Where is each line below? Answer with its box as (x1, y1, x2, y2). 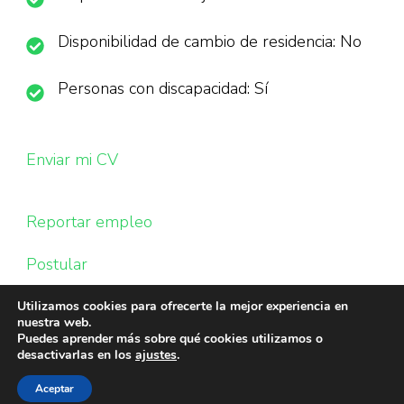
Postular (26, 253, 87, 275)
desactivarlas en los (17, 346, 135, 363)
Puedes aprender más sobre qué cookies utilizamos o (17, 330, 323, 347)
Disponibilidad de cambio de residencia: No (58, 31, 362, 52)
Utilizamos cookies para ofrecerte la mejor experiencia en (17, 298, 348, 315)
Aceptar (35, 381, 74, 396)
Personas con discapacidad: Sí (58, 78, 268, 99)
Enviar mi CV (26, 149, 118, 170)
